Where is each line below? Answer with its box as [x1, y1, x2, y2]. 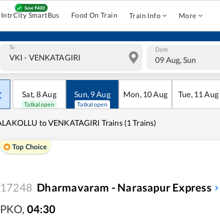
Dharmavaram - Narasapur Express [37, 181, 212, 194]
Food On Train [71, 11, 118, 19]
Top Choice [12, 142, 47, 151]
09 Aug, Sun [155, 55, 196, 64]
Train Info [129, 11, 161, 20]
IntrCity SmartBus [1, 11, 59, 19]
